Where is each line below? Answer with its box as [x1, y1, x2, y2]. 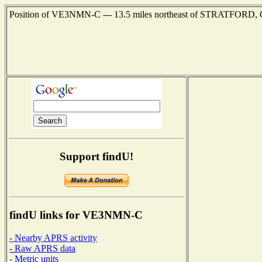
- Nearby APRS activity [9, 232, 97, 243]
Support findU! [60, 150, 133, 163]
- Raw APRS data [9, 243, 75, 253]
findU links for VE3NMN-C [9, 209, 143, 222]
